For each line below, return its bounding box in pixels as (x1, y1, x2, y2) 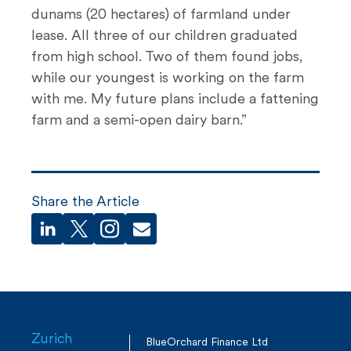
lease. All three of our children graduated (31, 28, 298, 44)
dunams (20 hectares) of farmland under (31, 7, 291, 23)
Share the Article (31, 194, 139, 210)
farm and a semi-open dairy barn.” (31, 113, 247, 128)
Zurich (31, 331, 72, 347)
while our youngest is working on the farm (31, 71, 304, 86)
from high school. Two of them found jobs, (31, 49, 302, 65)
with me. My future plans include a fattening (31, 92, 319, 107)
